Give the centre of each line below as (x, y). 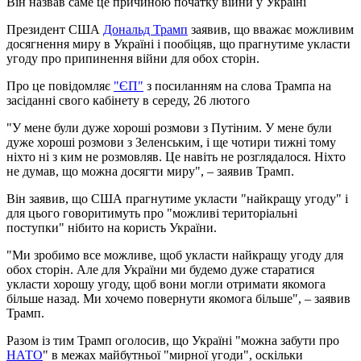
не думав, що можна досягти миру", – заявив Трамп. (150, 172)
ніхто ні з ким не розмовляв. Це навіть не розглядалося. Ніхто (176, 157)
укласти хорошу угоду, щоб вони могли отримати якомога (166, 284)
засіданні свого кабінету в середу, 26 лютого (128, 101)
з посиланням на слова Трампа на (237, 86)
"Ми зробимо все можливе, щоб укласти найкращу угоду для (175, 255)
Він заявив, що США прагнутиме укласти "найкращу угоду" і (177, 199)
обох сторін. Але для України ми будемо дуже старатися (160, 270)
